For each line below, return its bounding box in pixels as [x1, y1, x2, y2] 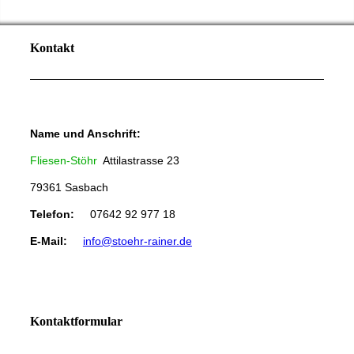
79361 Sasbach [29, 180, 108, 194]
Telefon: [29, 207, 77, 220]
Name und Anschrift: [29, 126, 141, 140]
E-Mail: [29, 234, 70, 247]
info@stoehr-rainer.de [82, 234, 192, 247]
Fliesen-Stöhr [29, 153, 97, 167]
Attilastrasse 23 [96, 153, 179, 167]
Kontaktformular [29, 314, 122, 328]
